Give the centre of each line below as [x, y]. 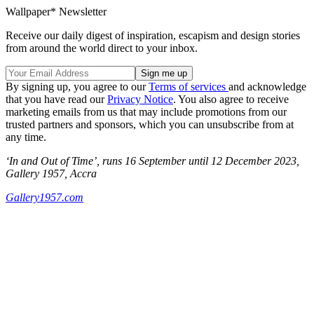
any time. [26, 137]
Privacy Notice [140, 99]
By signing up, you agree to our [77, 87]
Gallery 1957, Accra [51, 173]
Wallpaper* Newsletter [56, 12]
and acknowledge [267, 87]
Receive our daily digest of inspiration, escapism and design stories [153, 35]
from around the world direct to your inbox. [102, 48]
